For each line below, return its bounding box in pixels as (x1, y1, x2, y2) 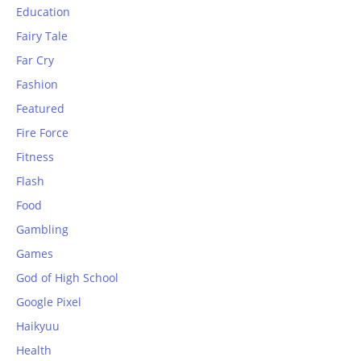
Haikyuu (16, 318, 60, 334)
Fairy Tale (16, 28, 68, 44)
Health (16, 342, 52, 359)
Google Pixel (16, 294, 81, 310)
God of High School (16, 270, 118, 286)
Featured (16, 101, 64, 117)
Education (16, 4, 70, 20)
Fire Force (16, 125, 68, 141)
